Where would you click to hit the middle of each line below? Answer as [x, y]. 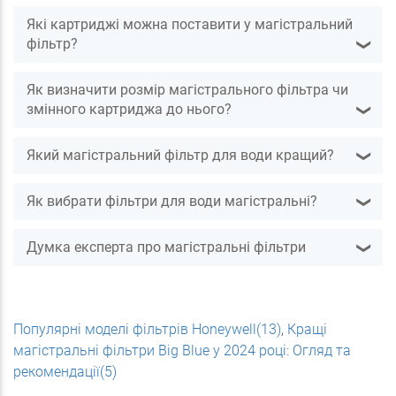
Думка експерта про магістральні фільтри [166, 247]
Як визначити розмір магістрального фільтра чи [187, 90]
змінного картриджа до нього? [129, 109]
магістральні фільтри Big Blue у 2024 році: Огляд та [182, 350]
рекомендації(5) [65, 372]
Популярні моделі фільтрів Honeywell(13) [147, 329]
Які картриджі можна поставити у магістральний [190, 24]
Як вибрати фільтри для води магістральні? [172, 201]
